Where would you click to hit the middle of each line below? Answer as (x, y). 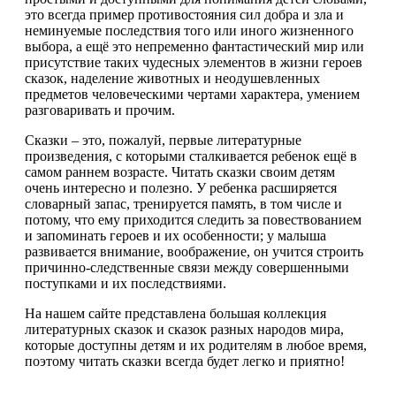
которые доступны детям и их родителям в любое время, (196, 346)
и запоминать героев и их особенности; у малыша (175, 236)
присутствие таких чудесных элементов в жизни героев (194, 63)
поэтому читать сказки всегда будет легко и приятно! (185, 362)
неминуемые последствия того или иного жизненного (189, 31)
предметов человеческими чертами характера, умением (192, 95)
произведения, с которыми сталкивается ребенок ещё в (191, 156)
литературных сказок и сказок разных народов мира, (184, 330)
